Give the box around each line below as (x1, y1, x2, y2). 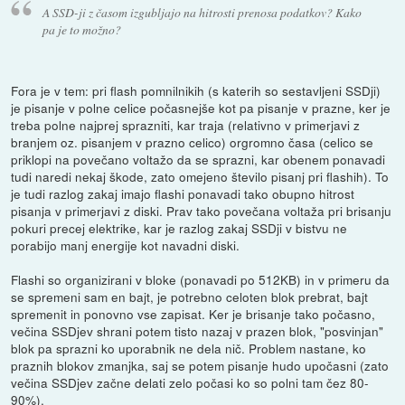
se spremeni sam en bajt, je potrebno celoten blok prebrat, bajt (11, 287, 369, 306)
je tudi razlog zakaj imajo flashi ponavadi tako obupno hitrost (11, 184, 355, 203)
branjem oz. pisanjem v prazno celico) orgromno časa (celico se (11, 133, 374, 152)
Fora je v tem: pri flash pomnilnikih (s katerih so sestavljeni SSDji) (11, 81, 381, 100)
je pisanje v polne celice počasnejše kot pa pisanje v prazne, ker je (11, 99, 391, 118)
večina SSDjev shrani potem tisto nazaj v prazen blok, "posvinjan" (11, 322, 384, 341)
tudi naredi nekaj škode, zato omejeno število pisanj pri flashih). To (11, 167, 390, 186)
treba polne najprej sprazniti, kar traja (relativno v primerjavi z (11, 116, 361, 135)
